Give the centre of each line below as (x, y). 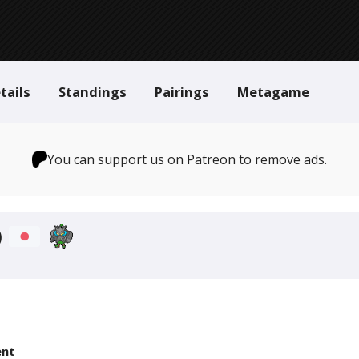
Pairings (182, 92)
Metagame (273, 92)
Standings (93, 92)
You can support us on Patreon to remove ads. (188, 159)
